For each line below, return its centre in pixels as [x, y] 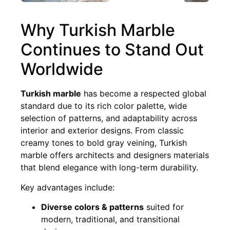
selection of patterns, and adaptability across [109, 118]
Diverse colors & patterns [92, 207]
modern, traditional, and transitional [110, 219]
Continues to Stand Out [112, 50]
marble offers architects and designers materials [115, 155]
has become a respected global [144, 94]
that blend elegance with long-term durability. [109, 168]
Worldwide [62, 69]
